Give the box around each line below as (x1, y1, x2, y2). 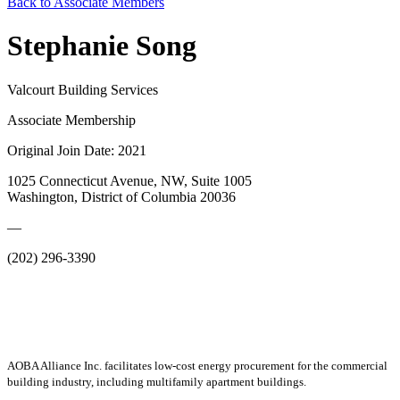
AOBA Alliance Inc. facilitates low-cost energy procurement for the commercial (7, 358, 387, 372)
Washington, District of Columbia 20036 (7, 188, 236, 204)
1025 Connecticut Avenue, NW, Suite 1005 (7, 172, 252, 188)
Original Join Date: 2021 (7, 142, 146, 158)
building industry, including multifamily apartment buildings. (7, 374, 306, 388)
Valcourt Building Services (7, 81, 158, 97)
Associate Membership (7, 112, 136, 128)
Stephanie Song (7, 29, 196, 62)
